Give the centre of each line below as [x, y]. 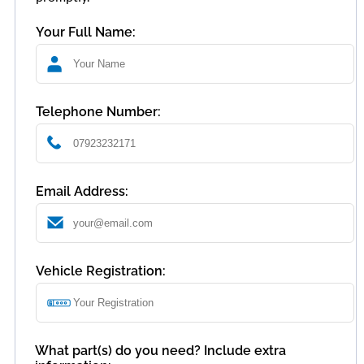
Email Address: [82, 192]
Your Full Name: [86, 32]
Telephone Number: [98, 112]
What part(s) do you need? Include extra [160, 351]
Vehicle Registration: [101, 271]
